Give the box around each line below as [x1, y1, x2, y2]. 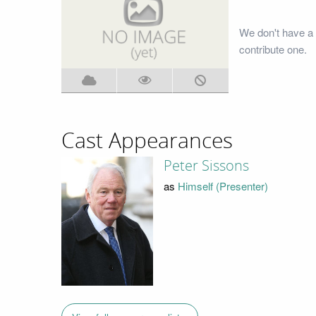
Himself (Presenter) [177, 178, 268, 193]
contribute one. [238, 41, 307, 56]
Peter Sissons [163, 157, 249, 175]
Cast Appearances [61, 128, 233, 154]
